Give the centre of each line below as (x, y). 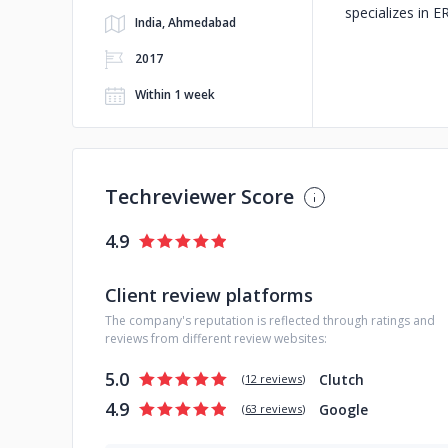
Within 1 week (175, 94)
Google (344, 409)
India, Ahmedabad (185, 22)
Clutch (342, 379)
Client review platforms (209, 295)
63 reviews (274, 408)
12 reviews (274, 378)
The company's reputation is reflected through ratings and (270, 320)
